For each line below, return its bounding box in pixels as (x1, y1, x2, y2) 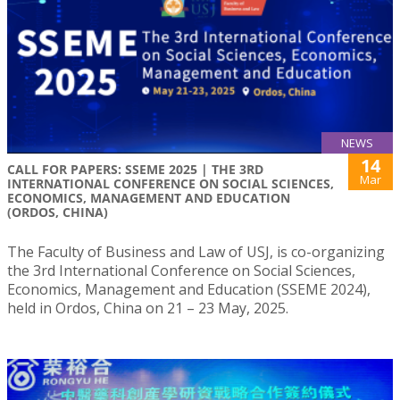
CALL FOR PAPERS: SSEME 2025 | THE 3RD (7, 160, 263, 178)
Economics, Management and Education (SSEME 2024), (7, 279, 371, 299)
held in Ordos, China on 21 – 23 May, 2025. (7, 297, 288, 318)
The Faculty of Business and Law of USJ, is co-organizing (7, 241, 385, 262)
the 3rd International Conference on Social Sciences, (7, 260, 355, 280)
